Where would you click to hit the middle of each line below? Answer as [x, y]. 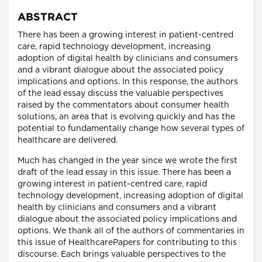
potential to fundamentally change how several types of [131, 129]
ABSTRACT [48, 18]
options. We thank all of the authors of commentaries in [131, 231]
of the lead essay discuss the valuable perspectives [120, 94]
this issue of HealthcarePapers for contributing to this [127, 243]
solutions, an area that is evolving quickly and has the [126, 117]
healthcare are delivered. [68, 141]
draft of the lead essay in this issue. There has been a [124, 173]
